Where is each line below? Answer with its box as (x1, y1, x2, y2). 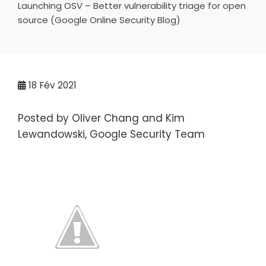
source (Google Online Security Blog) (18, 13, 180, 26)
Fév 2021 (40, 78, 77, 91)
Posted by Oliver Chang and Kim (18, 110, 185, 125)
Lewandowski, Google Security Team (18, 126, 205, 141)
